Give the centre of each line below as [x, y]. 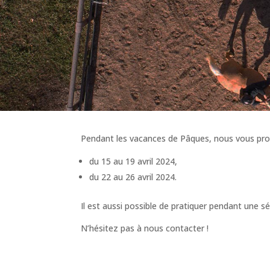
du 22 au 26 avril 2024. [133, 177]
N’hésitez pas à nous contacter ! [145, 228]
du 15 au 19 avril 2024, [133, 161]
